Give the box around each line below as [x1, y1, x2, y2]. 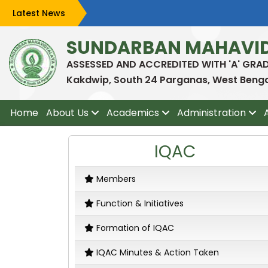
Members [96, 172, 136, 185]
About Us [45, 105, 89, 120]
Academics [106, 105, 159, 120]
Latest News [13, 7, 65, 19]
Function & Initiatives [96, 197, 184, 209]
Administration [176, 105, 246, 120]
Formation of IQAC [96, 221, 174, 234]
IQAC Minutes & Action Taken [96, 246, 219, 258]
